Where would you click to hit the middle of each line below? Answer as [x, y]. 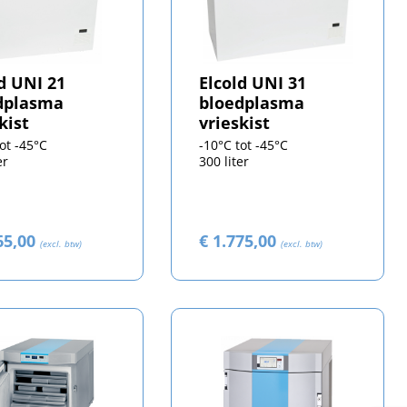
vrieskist [235, 123]
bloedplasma [252, 103]
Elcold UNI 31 [253, 83]
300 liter [224, 162]
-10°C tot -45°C [244, 145]
